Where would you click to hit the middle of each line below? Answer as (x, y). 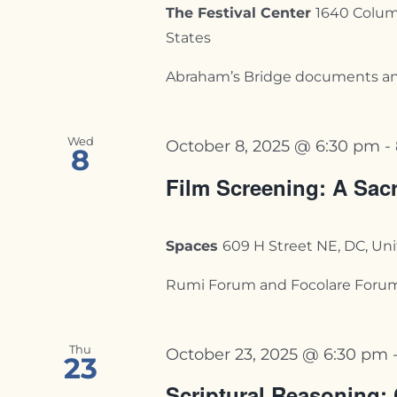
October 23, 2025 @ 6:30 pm (277, 354)
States (189, 38)
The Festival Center (241, 13)
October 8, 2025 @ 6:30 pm (273, 146)
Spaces (195, 245)
